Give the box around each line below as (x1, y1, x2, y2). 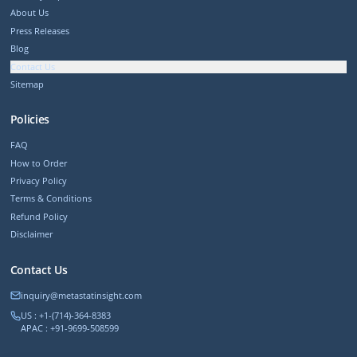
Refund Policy (10, 210, 68, 222)
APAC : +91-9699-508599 (20, 322, 119, 335)
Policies (10, 112, 49, 127)
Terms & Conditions (10, 192, 92, 205)
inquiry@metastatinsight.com (20, 288, 142, 301)
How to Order (10, 156, 67, 169)
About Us (10, 6, 49, 19)
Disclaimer (10, 228, 53, 241)
